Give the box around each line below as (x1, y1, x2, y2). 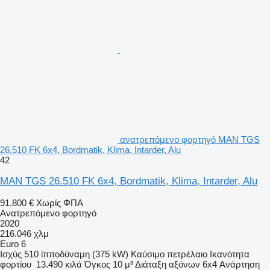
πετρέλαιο (167, 248, 207, 259)
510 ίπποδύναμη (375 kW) (24, 248, 128, 259)
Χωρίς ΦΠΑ (36, 197, 83, 208)
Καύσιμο (131, 248, 165, 259)
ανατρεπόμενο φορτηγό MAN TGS (120, 134, 260, 145)
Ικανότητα (210, 248, 250, 259)
